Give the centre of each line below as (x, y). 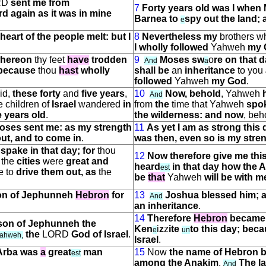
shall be (152, 70)
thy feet (50, 60)
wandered (99, 104)
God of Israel (100, 234)
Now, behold (193, 94)
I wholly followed (171, 47)
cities (28, 161)
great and (87, 161)
